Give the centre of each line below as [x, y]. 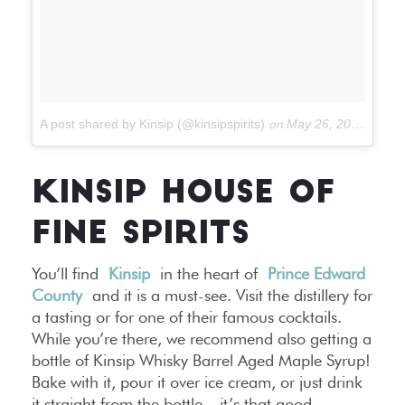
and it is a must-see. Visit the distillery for [227, 295]
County [57, 295]
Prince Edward [316, 273]
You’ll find [70, 273]
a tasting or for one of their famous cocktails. [187, 316]
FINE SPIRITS [141, 235]
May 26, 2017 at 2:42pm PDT [319, 123]
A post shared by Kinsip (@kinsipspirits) [152, 123]
